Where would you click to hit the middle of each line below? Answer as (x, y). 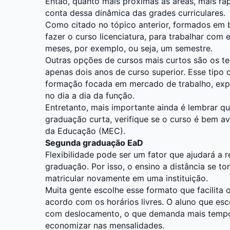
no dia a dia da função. (90, 95)
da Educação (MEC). (85, 131)
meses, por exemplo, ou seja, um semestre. (129, 48)
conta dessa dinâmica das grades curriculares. (135, 13)
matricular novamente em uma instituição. (127, 178)
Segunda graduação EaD (94, 142)
